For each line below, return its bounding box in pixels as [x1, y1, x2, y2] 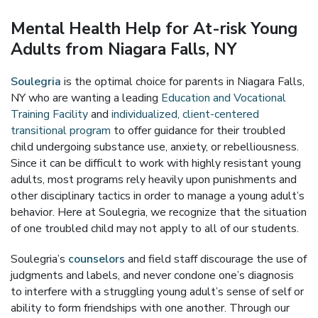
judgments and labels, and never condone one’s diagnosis [11, 268, 294, 283]
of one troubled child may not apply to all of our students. [11, 221, 299, 236]
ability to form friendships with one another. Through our [11, 300, 290, 316]
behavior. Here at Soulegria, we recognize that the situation [11, 204, 307, 220]
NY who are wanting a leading [11, 90, 161, 106]
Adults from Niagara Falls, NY [11, 38, 237, 60]
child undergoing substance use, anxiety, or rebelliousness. [11, 139, 299, 155]
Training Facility [11, 106, 88, 122]
